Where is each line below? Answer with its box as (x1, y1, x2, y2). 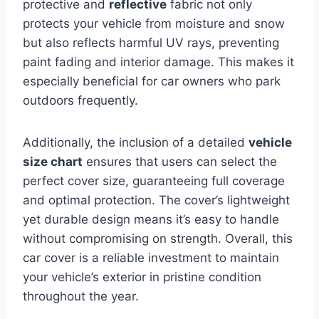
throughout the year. (23, 289, 139, 304)
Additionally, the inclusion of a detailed (23, 135, 249, 150)
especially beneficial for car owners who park (23, 74, 281, 89)
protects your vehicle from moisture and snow (23, 16, 285, 31)
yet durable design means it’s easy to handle (23, 212, 279, 227)
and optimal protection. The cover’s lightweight (23, 193, 290, 208)
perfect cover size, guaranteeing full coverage (23, 174, 285, 189)
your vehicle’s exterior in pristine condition (23, 270, 261, 285)
